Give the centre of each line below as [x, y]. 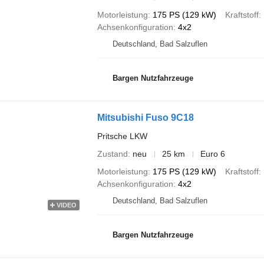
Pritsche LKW [122, 136]
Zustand [112, 154]
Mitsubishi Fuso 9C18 [145, 118]
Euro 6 [212, 154]
